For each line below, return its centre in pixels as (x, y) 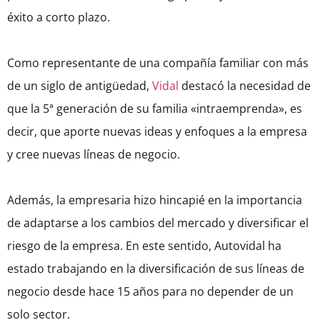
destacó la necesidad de (245, 86)
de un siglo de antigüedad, (80, 86)
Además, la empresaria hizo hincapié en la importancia (155, 200)
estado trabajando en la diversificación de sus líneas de (156, 269)
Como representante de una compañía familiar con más (158, 63)
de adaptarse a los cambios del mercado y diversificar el (158, 223)
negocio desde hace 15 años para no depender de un (150, 292)
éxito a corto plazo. (59, 17)
